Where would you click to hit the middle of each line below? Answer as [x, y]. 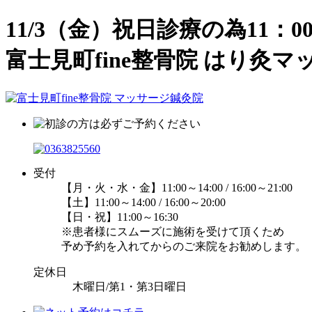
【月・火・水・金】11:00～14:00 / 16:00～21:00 [177, 187]
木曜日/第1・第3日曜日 [124, 286]
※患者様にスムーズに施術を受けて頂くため [173, 231]
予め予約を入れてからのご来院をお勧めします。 [184, 246]
